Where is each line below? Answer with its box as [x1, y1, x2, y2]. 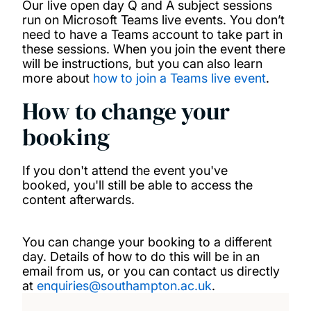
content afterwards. [22, 192, 135, 208]
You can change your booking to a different [22, 235, 272, 250]
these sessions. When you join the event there [22, 41, 285, 56]
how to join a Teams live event [93, 70, 266, 85]
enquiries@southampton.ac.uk [37, 278, 212, 294]
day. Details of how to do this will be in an [22, 249, 260, 264]
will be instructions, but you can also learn [22, 56, 262, 71]
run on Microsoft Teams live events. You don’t [22, 12, 285, 27]
